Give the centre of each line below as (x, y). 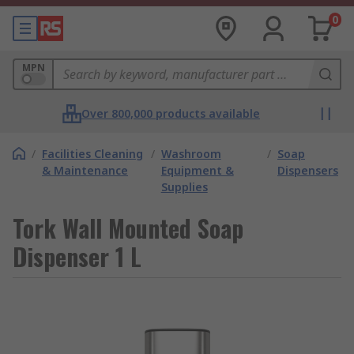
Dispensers (308, 170)
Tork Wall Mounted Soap (128, 228)
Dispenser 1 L (77, 256)
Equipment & (197, 170)
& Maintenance (85, 170)
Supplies (184, 187)
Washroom (191, 154)
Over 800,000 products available (171, 113)
